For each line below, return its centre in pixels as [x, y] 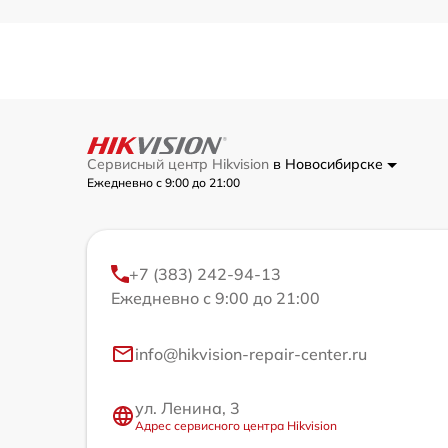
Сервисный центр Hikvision [180, 164]
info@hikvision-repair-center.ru [251, 354]
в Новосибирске [330, 164]
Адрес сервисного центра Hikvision [236, 426]
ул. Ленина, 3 [187, 408]
